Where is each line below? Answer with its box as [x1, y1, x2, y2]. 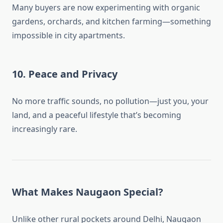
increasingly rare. [12, 123, 77, 135]
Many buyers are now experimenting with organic [12, 2, 200, 13]
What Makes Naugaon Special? [12, 185, 163, 199]
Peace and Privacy [28, 67, 117, 81]
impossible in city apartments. [12, 30, 125, 41]
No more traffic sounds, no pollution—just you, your [12, 96, 209, 107]
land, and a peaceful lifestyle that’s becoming [12, 110, 181, 121]
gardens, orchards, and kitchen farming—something [12, 16, 211, 27]
